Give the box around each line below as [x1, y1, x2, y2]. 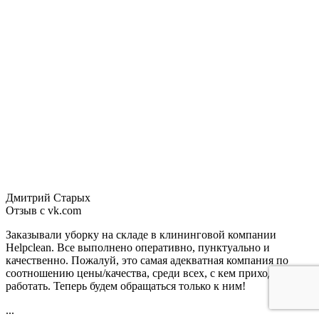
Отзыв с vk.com [6, 204, 81, 216]
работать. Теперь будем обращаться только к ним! [6, 279, 246, 292]
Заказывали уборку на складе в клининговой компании [6, 228, 276, 241]
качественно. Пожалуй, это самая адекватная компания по [6, 253, 288, 266]
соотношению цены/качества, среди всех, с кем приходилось [6, 266, 301, 279]
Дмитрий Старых [6, 191, 93, 204]
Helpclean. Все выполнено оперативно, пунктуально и [6, 241, 270, 253]
